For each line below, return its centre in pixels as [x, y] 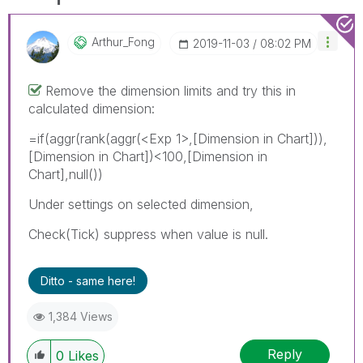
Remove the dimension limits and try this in [171, 90]
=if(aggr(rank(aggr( [85, 138]
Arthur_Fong [123, 41]
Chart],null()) [66, 174]
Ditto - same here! [88, 280]
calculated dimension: [92, 108]
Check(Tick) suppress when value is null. [148, 234]
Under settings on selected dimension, [141, 204]
